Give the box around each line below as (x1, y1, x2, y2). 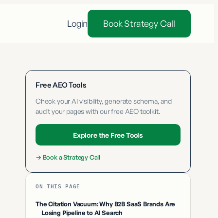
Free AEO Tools (36, 81, 87, 90)
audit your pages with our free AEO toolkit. (36, 107, 161, 115)
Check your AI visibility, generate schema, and (36, 97, 172, 105)
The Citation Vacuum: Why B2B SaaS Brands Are (36, 200, 176, 208)
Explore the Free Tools (73, 130, 144, 139)
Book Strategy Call (103, 18, 175, 29)
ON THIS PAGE (36, 183, 80, 190)
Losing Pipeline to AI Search (41, 209, 123, 217)
